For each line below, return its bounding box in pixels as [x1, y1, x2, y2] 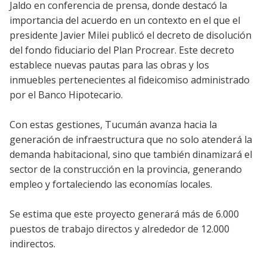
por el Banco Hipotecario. [10, 88, 123, 101]
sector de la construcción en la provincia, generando [10, 162, 242, 176]
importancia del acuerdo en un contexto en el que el [10, 13, 240, 27]
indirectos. [10, 237, 60, 250]
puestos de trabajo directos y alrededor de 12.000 [10, 222, 229, 235]
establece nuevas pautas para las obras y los [10, 58, 209, 72]
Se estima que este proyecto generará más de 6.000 [10, 207, 239, 221]
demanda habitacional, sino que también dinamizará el [10, 147, 252, 161]
